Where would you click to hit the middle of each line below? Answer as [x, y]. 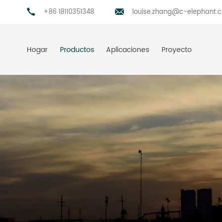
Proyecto [177, 50]
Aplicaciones [128, 50]
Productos [77, 50]
